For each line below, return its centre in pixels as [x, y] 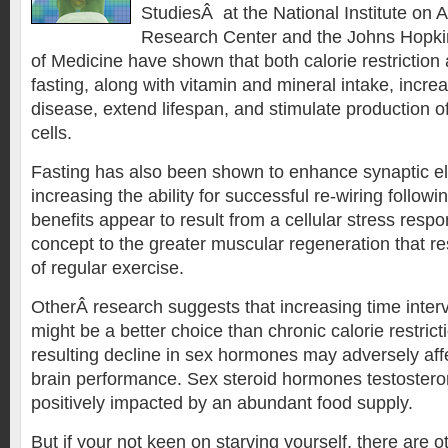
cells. [51, 133]
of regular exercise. [107, 268]
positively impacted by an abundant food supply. [222, 403]
